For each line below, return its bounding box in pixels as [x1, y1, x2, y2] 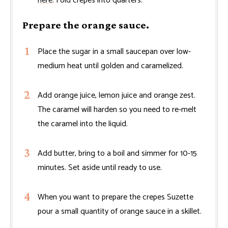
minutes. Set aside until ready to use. [38, 161, 162, 175]
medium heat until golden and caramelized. [38, 59, 183, 73]
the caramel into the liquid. [38, 117, 128, 131]
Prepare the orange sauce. [22, 19, 149, 32]
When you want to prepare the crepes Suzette [38, 190, 193, 205]
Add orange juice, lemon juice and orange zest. [38, 89, 195, 103]
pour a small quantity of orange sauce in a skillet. [38, 205, 202, 219]
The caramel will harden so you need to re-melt [38, 103, 196, 117]
